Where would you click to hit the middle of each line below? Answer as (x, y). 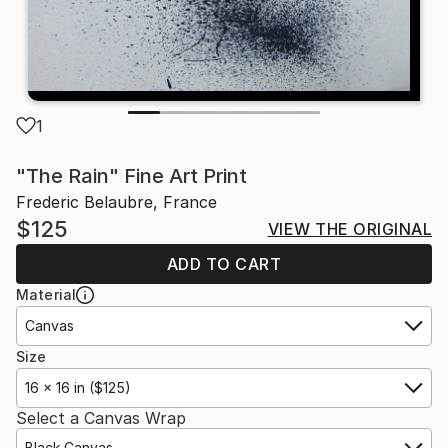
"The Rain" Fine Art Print (131, 175)
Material (46, 294)
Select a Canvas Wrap (101, 417)
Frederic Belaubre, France (116, 201)
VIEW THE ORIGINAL (349, 228)
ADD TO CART (224, 263)
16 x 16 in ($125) (78, 387)
